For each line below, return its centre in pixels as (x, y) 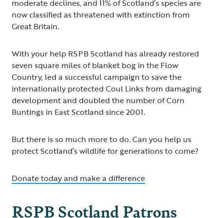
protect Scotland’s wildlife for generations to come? (107, 151)
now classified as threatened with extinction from (101, 15)
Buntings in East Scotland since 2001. (78, 112)
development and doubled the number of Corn (98, 100)
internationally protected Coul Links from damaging (107, 89)
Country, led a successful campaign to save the (97, 77)
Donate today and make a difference (78, 178)
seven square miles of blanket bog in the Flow (95, 65)
